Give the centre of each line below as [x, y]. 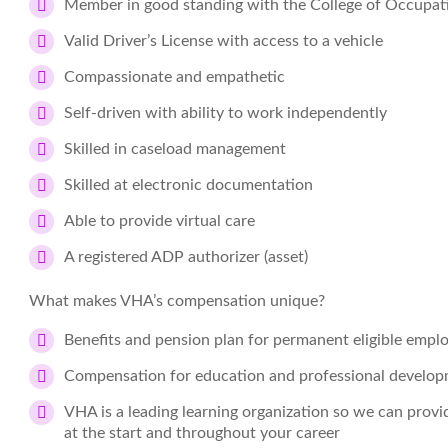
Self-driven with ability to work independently [225, 113]
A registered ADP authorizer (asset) [186, 257]
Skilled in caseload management [175, 149]
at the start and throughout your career [202, 433]
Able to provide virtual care [159, 221]
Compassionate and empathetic [174, 77]
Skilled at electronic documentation [188, 185]
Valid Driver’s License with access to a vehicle [223, 41]
